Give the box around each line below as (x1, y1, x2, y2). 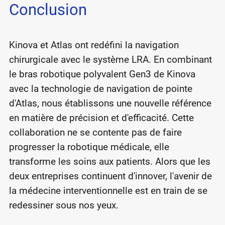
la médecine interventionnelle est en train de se (9, 184, 207, 196)
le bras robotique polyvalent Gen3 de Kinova (9, 68, 195, 80)
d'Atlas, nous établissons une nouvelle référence (9, 97, 211, 109)
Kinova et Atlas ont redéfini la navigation (9, 39, 179, 51)
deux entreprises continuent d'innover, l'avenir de (9, 170, 212, 182)
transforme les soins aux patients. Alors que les (9, 155, 210, 167)
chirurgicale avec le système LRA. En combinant (9, 53, 212, 65)
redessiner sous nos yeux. (9, 199, 119, 211)
